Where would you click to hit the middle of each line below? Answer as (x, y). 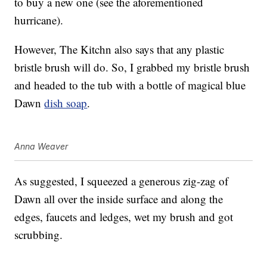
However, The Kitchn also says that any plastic (119, 49)
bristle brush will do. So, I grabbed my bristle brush (132, 67)
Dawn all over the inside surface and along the (119, 199)
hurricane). (39, 20)
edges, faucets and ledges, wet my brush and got (124, 217)
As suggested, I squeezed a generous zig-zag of (122, 181)
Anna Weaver (41, 147)
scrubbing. (39, 235)
